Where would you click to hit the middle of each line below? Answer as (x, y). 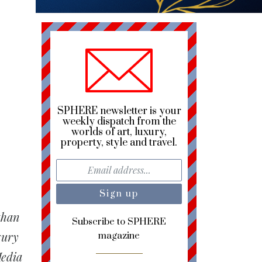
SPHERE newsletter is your (119, 111)
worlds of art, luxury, (119, 132)
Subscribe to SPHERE (119, 222)
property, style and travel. (119, 143)
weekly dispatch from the (119, 122)
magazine (119, 236)
